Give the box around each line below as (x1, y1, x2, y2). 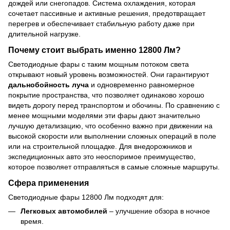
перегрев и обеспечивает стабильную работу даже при (8, 20, 195, 28)
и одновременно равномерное (89, 80, 195, 89)
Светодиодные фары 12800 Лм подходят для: (8, 193, 164, 201)
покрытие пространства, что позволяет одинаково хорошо (8, 90, 204, 99)
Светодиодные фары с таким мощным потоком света (8, 60, 189, 68)
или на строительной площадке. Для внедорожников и (8, 142, 192, 150)
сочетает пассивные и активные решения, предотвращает (8, 9, 205, 18)
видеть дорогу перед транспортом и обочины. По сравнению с (8, 101, 220, 109)
